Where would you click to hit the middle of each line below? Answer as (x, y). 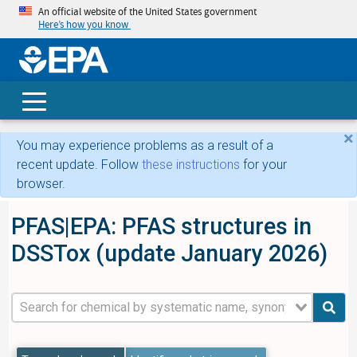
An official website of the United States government (147, 12)
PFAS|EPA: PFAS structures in (162, 226)
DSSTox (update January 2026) (170, 253)
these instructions (191, 165)
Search (192, 107)
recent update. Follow (79, 165)
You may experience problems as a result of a (145, 146)
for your (263, 165)
